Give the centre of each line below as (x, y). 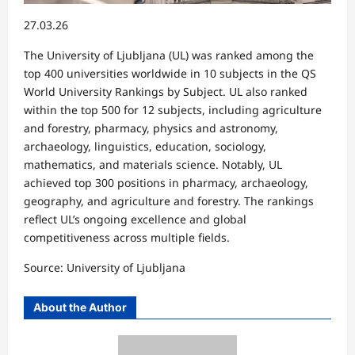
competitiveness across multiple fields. (127, 237)
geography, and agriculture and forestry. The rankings (169, 200)
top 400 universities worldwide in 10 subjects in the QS (170, 73)
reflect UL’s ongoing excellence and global (135, 219)
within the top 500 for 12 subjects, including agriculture (173, 109)
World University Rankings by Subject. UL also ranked (166, 91)
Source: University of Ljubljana (105, 267)
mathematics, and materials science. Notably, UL (153, 164)
